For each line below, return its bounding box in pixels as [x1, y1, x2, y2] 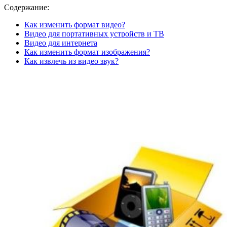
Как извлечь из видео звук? [24, 56, 119, 65]
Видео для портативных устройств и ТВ [24, 29, 164, 38]
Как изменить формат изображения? [24, 47, 150, 56]
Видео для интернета [24, 38, 97, 47]
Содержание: [4, 3, 49, 12]
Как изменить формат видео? [24, 20, 125, 29]
